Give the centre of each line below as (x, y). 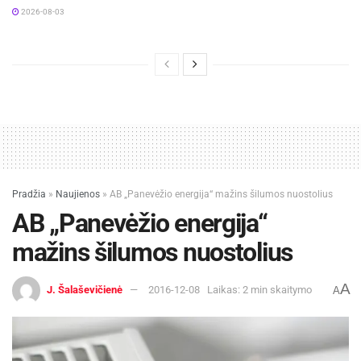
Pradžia (29, 194)
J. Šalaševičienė (85, 290)
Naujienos (78, 194)
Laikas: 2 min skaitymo (259, 290)
